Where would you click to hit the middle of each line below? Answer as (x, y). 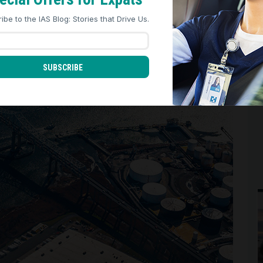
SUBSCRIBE (63, 67)
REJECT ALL (50, 11)
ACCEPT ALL (213, 11)
